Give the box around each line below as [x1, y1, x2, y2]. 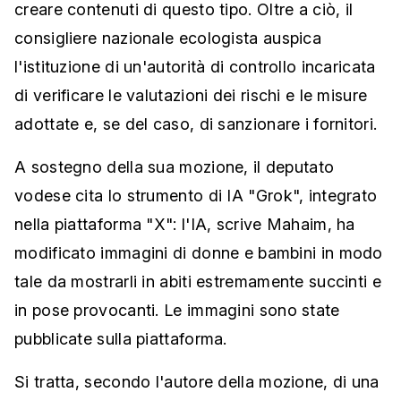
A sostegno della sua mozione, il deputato [14, 158, 335, 176]
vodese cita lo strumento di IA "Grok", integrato [14, 186, 378, 205]
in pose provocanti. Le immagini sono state [14, 301, 340, 320]
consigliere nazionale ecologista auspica [14, 29, 321, 47]
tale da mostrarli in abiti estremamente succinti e [14, 272, 381, 291]
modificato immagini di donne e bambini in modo [14, 243, 383, 262]
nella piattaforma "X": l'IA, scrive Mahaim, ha [14, 215, 355, 234]
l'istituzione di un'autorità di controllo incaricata [14, 57, 376, 76]
